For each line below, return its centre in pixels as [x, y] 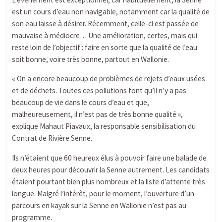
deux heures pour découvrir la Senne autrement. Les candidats [111, 169]
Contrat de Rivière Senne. [52, 138]
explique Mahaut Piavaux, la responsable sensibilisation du [104, 126]
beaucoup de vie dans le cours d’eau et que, [80, 103]
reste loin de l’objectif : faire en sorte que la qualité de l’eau [104, 48]
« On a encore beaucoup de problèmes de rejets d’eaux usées [108, 79]
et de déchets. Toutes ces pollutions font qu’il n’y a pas [99, 91]
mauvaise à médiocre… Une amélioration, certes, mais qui [104, 36]
